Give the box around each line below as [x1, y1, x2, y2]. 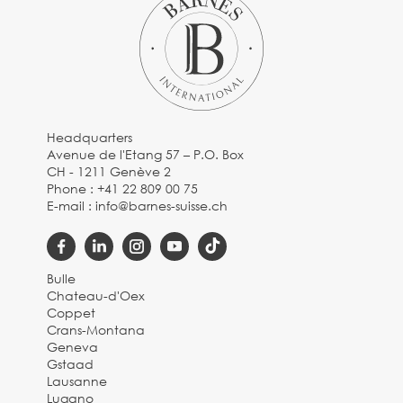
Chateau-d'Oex [47, 287, 146, 305]
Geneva [47, 338, 99, 356]
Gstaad [47, 355, 94, 373]
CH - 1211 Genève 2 [47, 163, 172, 181]
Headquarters [47, 129, 133, 147]
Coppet [47, 304, 96, 322]
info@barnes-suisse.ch [95, 197, 228, 215]
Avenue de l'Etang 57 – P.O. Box [47, 146, 245, 164]
